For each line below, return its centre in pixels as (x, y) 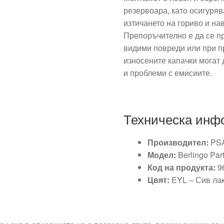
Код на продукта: (182, 167)
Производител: (178, 142)
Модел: (162, 155)
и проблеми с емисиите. (168, 73)
